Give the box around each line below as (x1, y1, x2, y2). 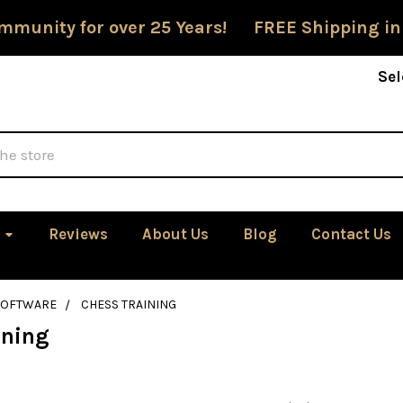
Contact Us (311, 225, 392, 243)
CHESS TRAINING (80, 297, 176, 312)
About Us (142, 225, 210, 243)
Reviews (49, 225, 109, 243)
